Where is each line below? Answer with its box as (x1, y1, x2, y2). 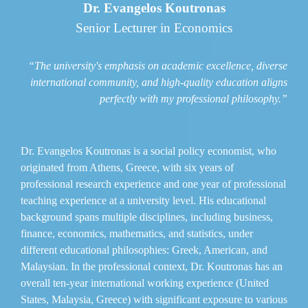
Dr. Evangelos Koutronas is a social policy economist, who (21, 144, 276, 157)
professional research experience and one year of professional (21, 177, 286, 190)
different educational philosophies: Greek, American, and (21, 243, 267, 256)
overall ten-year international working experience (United (21, 276, 269, 289)
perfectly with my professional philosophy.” (100, 92, 287, 104)
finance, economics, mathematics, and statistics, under (21, 227, 253, 239)
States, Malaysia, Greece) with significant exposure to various (21, 293, 287, 305)
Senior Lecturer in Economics (76, 20, 232, 35)
